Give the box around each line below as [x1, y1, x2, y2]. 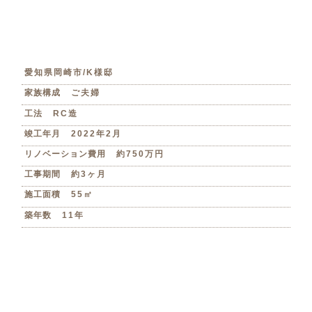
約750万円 [116, 149, 165, 159]
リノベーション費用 [24, 149, 107, 159]
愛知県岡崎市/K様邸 [24, 68, 114, 78]
